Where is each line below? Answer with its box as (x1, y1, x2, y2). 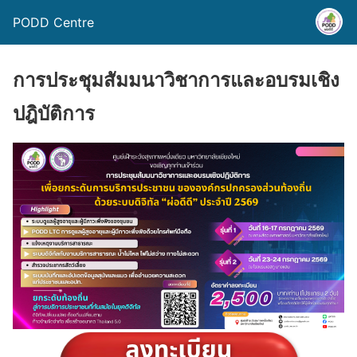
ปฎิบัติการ (13, 102, 95, 125)
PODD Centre (13, 14, 94, 30)
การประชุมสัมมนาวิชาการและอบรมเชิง (13, 69, 339, 92)
